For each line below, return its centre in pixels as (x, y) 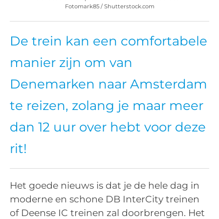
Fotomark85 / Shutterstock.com (109, 7)
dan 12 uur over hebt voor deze (108, 127)
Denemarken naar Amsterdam (109, 84)
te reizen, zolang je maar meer (107, 106)
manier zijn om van (71, 63)
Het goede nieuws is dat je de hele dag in (105, 185)
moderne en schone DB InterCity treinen (105, 199)
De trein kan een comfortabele (109, 41)
